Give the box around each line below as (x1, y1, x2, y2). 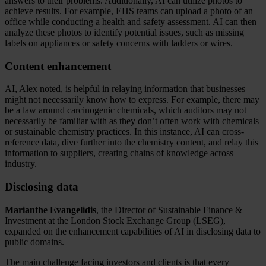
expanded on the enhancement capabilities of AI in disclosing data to (5, 226, 261, 236)
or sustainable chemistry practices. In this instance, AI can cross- (5, 126, 244, 137)
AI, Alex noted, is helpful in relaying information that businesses (5, 84, 245, 94)
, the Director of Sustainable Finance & (96, 204, 242, 215)
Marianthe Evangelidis (5, 204, 96, 215)
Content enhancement (5, 59, 113, 72)
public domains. (5, 236, 64, 247)
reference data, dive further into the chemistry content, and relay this (5, 137, 258, 148)
